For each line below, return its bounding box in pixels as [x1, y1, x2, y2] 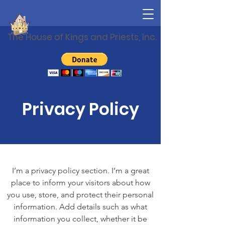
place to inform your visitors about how [11, 178, 150, 187]
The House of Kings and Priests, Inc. [8, 31, 157, 43]
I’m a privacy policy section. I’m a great [12, 166, 149, 175]
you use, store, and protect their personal [7, 190, 154, 199]
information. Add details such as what [14, 202, 147, 211]
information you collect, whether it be [14, 214, 147, 223]
